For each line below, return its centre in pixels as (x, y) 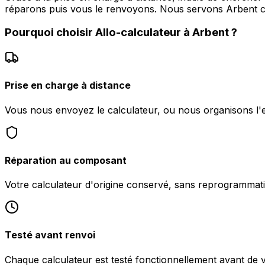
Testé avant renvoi (50, 235)
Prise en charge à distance (68, 85)
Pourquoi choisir (50, 33)
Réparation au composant (66, 160)
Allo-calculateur (138, 33)
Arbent (211, 33)
